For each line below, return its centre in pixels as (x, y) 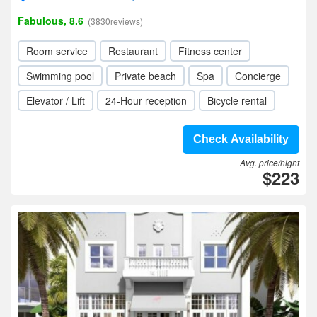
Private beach (145, 76)
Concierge (258, 76)
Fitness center (210, 51)
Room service (57, 51)
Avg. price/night (270, 162)
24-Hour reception (146, 100)
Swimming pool (60, 76)
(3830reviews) (115, 21)
